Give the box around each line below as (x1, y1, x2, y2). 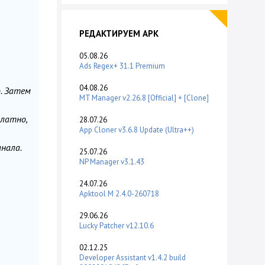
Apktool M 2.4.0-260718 (79, 189, 159, 199)
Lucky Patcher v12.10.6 (79, 221, 154, 231)
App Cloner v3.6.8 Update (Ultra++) (79, 125, 194, 135)
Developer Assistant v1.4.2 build (79, 253, 186, 263)
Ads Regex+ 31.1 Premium (79, 61, 165, 72)
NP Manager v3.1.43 (79, 157, 144, 167)
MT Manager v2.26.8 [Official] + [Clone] (79, 93, 209, 104)
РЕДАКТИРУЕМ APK (79, 28, 159, 40)
